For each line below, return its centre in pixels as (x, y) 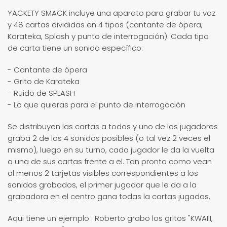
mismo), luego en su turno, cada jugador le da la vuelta (111, 150)
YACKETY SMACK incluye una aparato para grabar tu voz (111, 13)
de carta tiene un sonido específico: (75, 48)
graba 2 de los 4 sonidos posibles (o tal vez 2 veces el (109, 138)
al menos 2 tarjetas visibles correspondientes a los (103, 173)
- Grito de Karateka (44, 82)
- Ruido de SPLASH (41, 93)
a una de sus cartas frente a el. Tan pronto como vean (110, 162)
